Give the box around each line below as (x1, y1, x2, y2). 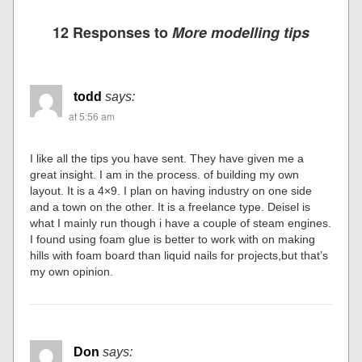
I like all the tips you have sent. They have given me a (30, 152, 305, 165)
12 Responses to (53, 22, 172, 43)
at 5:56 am (69, 109, 116, 123)
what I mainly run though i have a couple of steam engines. (30, 217, 332, 229)
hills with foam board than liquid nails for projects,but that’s (30, 249, 329, 262)
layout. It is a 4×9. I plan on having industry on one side (30, 184, 313, 197)
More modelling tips (172, 22, 309, 43)
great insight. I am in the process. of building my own (30, 168, 300, 181)
